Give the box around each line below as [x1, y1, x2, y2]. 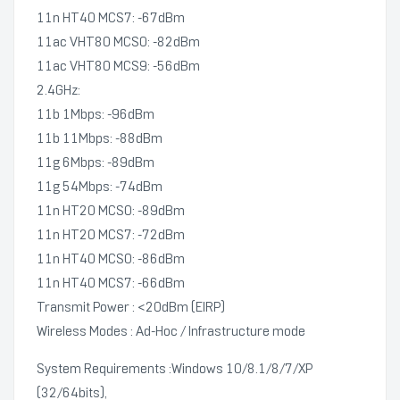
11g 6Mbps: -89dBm [37, 154, 154, 171]
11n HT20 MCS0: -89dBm [37, 203, 185, 219]
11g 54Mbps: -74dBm [37, 179, 162, 195]
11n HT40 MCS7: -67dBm [37, 10, 185, 26]
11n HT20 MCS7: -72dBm [37, 227, 185, 243]
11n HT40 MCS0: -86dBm [37, 251, 185, 267]
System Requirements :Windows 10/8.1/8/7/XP [37, 361, 312, 377]
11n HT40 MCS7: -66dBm [37, 275, 185, 291]
